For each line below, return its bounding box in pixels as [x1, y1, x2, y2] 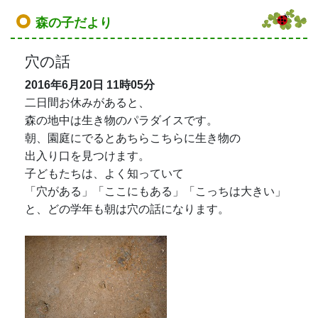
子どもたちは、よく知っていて [25, 167, 184, 180]
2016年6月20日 [25, 78, 104, 91]
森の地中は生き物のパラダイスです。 [25, 114, 218, 126]
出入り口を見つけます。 [25, 149, 150, 162]
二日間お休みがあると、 [25, 96, 150, 109]
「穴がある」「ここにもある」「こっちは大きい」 [25, 185, 286, 197]
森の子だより [35, 15, 112, 30]
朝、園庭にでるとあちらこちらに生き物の [25, 131, 241, 144]
